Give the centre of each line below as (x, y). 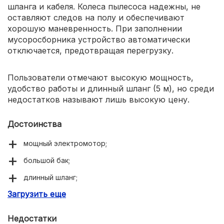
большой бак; (47, 160)
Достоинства (34, 124)
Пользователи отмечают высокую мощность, (100, 77)
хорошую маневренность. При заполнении (95, 28)
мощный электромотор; (65, 143)
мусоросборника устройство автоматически (99, 39)
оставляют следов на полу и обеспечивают (96, 17)
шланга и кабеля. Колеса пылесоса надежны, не (104, 6)
